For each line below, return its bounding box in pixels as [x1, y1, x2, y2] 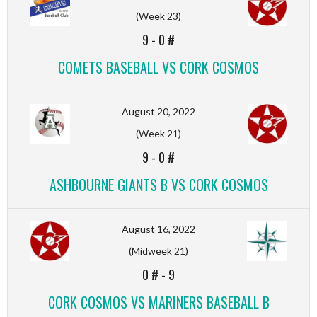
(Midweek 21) [129, 244, 188, 257]
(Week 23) [136, 9, 181, 22]
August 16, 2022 [122, 222, 195, 235]
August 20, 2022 [122, 105, 195, 117]
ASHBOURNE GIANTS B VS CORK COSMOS [49, 173, 268, 195]
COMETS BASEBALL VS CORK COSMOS [58, 56, 259, 78]
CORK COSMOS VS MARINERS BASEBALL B [47, 291, 270, 313]
